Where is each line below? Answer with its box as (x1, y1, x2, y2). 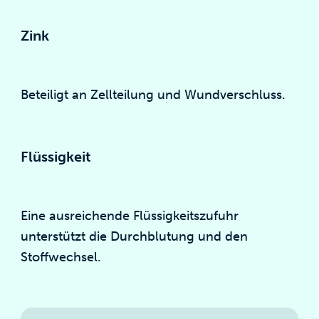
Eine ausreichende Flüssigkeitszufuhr (21, 208, 239, 224)
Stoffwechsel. (21, 249, 102, 265)
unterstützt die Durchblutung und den (21, 229, 249, 244)
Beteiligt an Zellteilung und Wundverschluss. (21, 87, 286, 103)
